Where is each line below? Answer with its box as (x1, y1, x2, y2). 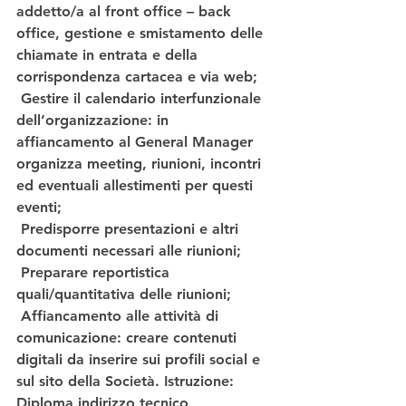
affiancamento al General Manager (16, 133, 257, 151)
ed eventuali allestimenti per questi (16, 177, 257, 195)
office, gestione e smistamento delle (16, 24, 267, 43)
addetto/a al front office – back (16, 3, 236, 21)
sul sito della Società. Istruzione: (16, 372, 238, 391)
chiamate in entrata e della (16, 46, 202, 64)
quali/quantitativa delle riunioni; (16, 285, 231, 304)
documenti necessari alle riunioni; (16, 242, 241, 260)
